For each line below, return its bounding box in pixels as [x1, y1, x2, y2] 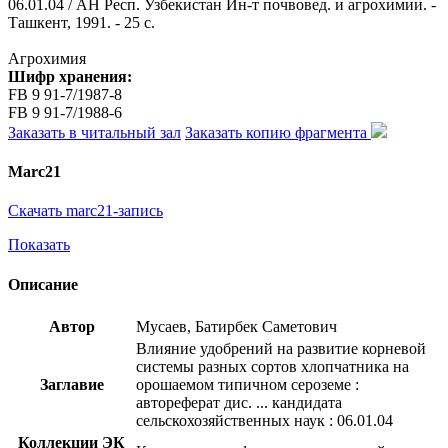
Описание [8, 275, 78, 293]
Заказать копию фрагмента [185, 123, 371, 141]
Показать [8, 236, 70, 254]
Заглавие [39, 375, 104, 393]
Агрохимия [8, 49, 86, 67]
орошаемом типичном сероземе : [136, 375, 359, 393]
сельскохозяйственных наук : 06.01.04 [136, 411, 393, 429]
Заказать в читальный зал [8, 123, 181, 141]
